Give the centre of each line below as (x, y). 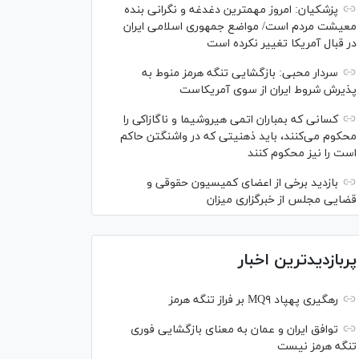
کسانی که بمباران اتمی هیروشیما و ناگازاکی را (231, 119)
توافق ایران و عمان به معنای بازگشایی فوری (234, 329)
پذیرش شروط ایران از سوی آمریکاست (268, 90)
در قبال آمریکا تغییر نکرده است (282, 43)
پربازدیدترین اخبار (297, 260)
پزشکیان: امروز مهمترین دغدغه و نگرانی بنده (231, 10)
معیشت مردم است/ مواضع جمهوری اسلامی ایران (240, 26)
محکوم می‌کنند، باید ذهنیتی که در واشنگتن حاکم (238, 136)
